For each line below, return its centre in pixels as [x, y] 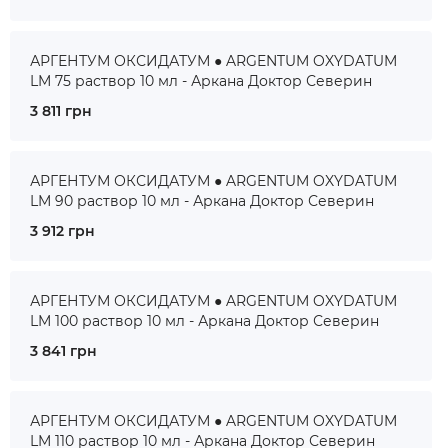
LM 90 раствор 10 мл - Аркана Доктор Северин [202, 201]
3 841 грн [63, 351]
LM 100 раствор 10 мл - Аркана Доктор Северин [204, 321]
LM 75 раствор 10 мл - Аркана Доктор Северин [201, 81]
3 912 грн [62, 231]
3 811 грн [61, 111]
